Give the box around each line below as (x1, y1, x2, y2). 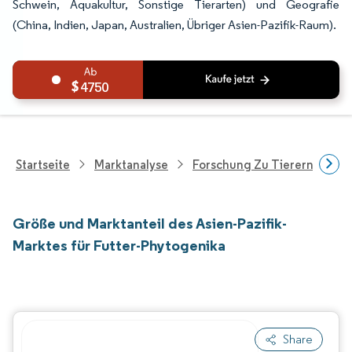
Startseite (16, 156, 70, 172)
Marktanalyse (94, 156, 168, 172)
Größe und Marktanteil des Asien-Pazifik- (13, 214, 287, 233)
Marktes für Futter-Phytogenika (13, 236, 225, 255)
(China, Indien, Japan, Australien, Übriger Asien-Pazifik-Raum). (13, 17, 336, 32)
